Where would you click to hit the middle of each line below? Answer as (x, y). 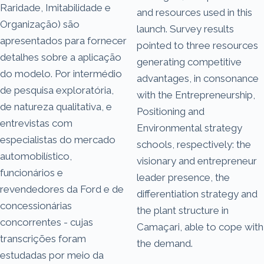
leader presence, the (183, 177)
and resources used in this (194, 12)
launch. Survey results (185, 29)
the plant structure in (183, 210)
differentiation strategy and (197, 194)
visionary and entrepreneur (197, 161)
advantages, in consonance (198, 78)
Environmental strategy (189, 128)
